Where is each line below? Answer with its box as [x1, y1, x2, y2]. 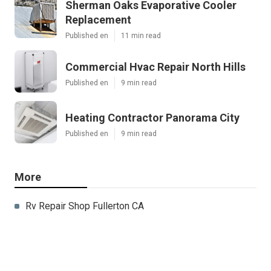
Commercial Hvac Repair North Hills [65, 60, 246, 73]
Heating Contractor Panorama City [65, 111, 240, 124]
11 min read [121, 31, 161, 40]
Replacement [65, 13, 131, 26]
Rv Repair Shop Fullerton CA [25, 200, 144, 212]
